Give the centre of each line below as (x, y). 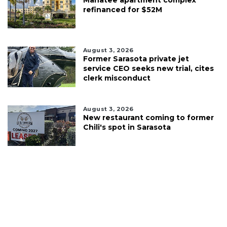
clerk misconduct (117, 78)
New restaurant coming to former (148, 117)
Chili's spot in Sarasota (127, 127)
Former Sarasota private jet (136, 59)
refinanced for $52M (122, 9)
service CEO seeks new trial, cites (148, 68)
